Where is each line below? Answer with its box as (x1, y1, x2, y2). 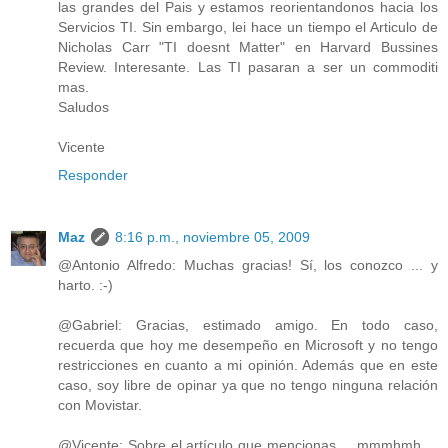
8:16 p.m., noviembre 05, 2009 (115, 229, 310, 246)
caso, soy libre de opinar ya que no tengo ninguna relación (58, 377, 438, 394)
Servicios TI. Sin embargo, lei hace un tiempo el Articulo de (58, 19, 438, 36)
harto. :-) (58, 277, 113, 294)
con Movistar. (58, 397, 142, 414)
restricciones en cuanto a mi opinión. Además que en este (58, 357, 438, 374)
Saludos (58, 99, 109, 116)
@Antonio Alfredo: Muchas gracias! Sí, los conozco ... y (58, 257, 438, 274)
